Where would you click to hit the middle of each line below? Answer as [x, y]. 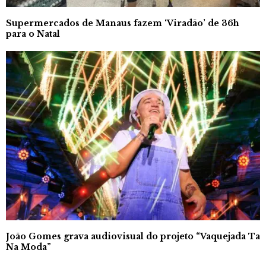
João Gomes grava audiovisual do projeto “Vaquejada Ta [133, 236]
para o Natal [33, 34]
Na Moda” [28, 247]
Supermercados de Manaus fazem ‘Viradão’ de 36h [123, 23]
